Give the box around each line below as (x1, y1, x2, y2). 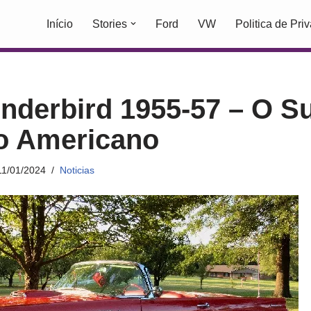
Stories (92, 18, 127, 31)
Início (47, 18, 73, 31)
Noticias (59, 164, 94, 176)
